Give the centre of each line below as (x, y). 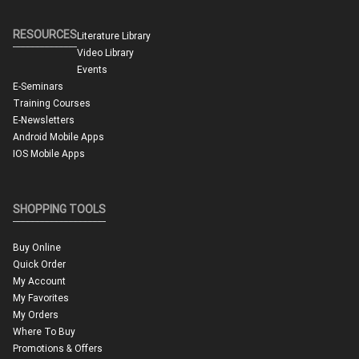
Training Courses (52, 103)
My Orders (36, 315)
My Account (39, 281)
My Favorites (41, 298)
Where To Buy (44, 332)
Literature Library (114, 36)
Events (92, 70)
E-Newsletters (44, 120)
